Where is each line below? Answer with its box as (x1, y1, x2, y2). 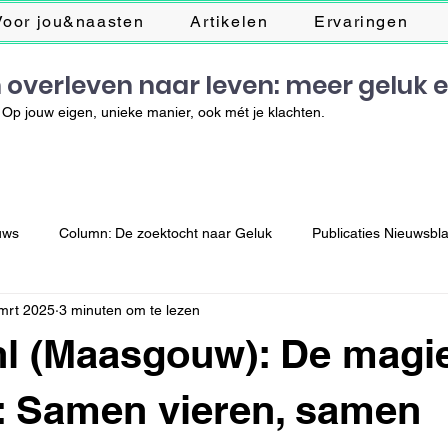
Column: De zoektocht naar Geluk (59, 224, 272, 241)
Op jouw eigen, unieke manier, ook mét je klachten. (2, 104, 325, 120)
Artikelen (189, 11, 269, 31)
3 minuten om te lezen (59, 301, 200, 318)
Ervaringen (314, 11, 409, 31)
